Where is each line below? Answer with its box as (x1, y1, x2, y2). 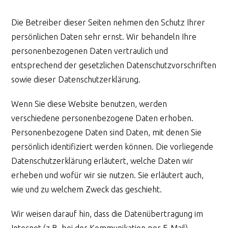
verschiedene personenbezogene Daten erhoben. (11, 113, 194, 123)
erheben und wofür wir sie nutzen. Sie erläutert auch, (11, 170, 204, 180)
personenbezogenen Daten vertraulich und (11, 46, 168, 55)
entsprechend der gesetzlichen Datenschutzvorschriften (11, 60, 217, 70)
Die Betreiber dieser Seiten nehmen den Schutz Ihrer (11, 17, 206, 27)
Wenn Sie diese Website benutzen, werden (11, 99, 167, 108)
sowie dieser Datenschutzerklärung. (11, 74, 141, 84)
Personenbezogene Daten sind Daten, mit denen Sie (11, 127, 202, 137)
